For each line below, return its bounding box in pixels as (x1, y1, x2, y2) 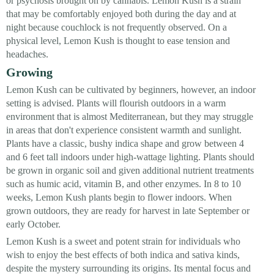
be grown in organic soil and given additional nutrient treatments (6, 165, 254, 176)
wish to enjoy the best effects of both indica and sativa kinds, (6, 250, 240, 261)
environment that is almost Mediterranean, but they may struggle (6, 111, 253, 122)
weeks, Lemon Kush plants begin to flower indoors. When (6, 192, 232, 203)
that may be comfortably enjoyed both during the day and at (6, 9, 236, 20)
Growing (6, 65, 53, 80)
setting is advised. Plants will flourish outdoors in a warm (6, 98, 226, 109)
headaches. (6, 49, 48, 60)
